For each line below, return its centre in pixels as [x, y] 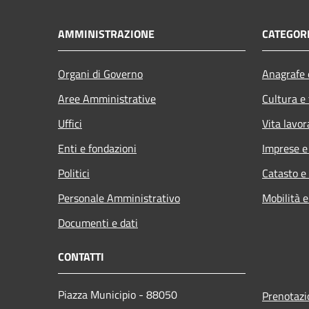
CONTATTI [81, 256]
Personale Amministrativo [119, 198]
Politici [74, 173]
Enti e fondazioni [97, 148]
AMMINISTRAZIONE [106, 33]
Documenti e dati [98, 222]
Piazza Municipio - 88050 [118, 294]
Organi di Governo [100, 73]
